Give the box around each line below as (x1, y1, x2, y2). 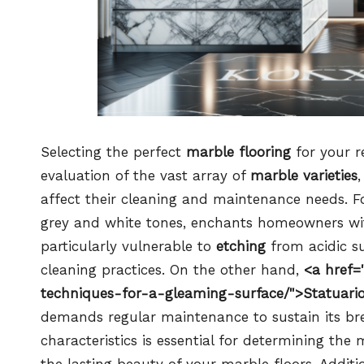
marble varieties (250, 167, 357, 184)
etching (216, 237, 266, 254)
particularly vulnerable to (41, 237, 216, 254)
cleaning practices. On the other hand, (41, 261, 304, 278)
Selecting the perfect (41, 143, 186, 160)
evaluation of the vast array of (41, 167, 250, 184)
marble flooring (186, 143, 291, 160)
